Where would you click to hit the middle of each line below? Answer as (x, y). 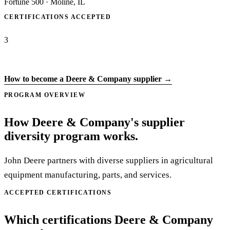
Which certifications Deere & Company (109, 220)
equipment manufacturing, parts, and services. (88, 175)
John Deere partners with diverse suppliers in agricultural (109, 161)
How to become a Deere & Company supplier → (88, 79)
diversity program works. (71, 136)
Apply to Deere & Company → (71, 64)
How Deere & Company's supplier (94, 122)
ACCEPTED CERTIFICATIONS (58, 193)
